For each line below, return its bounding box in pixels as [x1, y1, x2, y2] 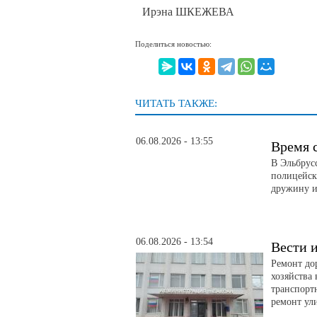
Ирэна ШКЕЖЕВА [142, 5, 234, 18]
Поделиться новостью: [135, 39, 212, 48]
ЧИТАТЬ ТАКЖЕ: [135, 98, 217, 110]
